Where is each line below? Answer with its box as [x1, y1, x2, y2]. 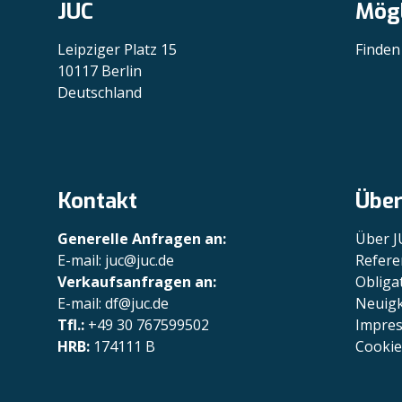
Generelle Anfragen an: [57, 229, 226, 249]
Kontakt [57, 187, 137, 215]
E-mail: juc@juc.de [57, 250, 174, 270]
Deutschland [57, 83, 142, 102]
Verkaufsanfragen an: [57, 272, 216, 292]
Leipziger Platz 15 [57, 39, 177, 59]
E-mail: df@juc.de [57, 293, 169, 313]
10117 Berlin [57, 61, 142, 81]
